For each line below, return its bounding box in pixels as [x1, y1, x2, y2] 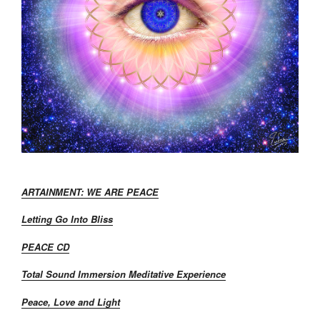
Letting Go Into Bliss [21, 212, 113, 226]
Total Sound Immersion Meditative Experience [21, 267, 226, 281]
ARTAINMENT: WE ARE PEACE [21, 184, 159, 199]
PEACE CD [21, 239, 69, 254]
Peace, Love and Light [21, 294, 120, 309]
